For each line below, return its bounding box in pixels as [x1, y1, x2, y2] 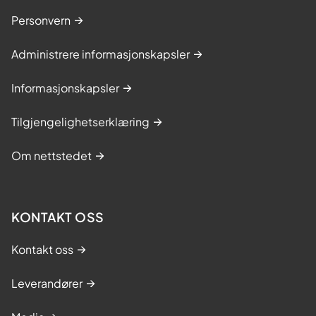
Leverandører [11, 275, 83, 291]
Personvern [11, 12, 71, 28]
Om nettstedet [11, 147, 92, 163]
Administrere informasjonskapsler [11, 46, 190, 61]
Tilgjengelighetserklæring [11, 114, 150, 129]
